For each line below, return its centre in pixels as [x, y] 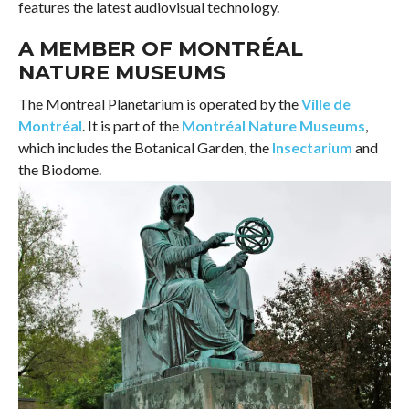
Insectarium [312, 147]
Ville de [325, 103]
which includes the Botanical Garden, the [145, 147]
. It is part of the [131, 125]
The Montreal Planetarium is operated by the [159, 103]
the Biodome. [59, 169]
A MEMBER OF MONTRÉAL [160, 48]
